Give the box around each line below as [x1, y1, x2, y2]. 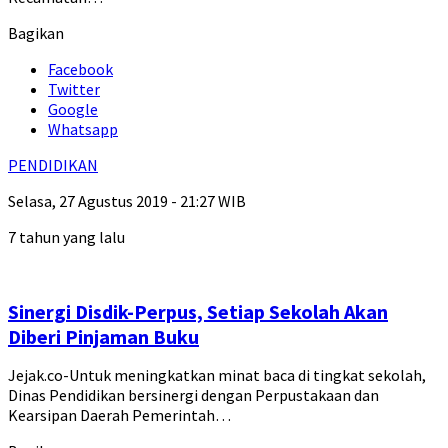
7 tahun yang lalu [8, 227, 125, 248]
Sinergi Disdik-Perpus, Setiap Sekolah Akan [8, 299, 388, 325]
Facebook [48, 59, 113, 80]
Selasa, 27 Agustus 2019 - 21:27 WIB [8, 191, 246, 212]
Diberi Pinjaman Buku [8, 324, 199, 350]
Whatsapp [48, 119, 118, 140]
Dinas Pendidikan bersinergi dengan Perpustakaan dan [8, 385, 379, 406]
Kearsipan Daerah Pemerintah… [8, 405, 231, 426]
